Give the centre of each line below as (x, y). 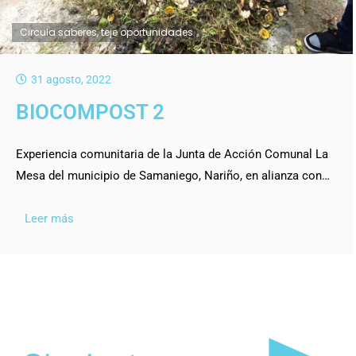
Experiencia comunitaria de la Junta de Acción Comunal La (172, 154)
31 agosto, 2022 (72, 79)
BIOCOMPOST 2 (91, 112)
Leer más (50, 218)
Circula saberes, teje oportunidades (107, 32)
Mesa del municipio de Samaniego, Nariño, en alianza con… (173, 175)
